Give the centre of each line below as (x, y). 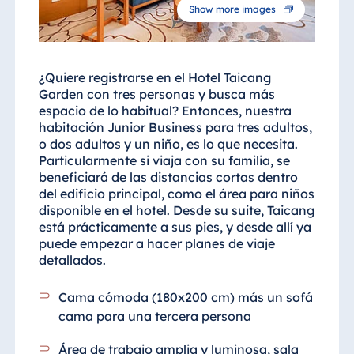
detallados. (72, 260)
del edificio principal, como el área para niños (176, 194)
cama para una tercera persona (155, 316)
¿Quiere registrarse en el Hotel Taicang (154, 78)
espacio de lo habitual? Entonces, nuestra (165, 111)
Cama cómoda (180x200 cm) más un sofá (186, 298)
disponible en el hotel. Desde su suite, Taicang (176, 211)
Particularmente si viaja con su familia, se (164, 161)
